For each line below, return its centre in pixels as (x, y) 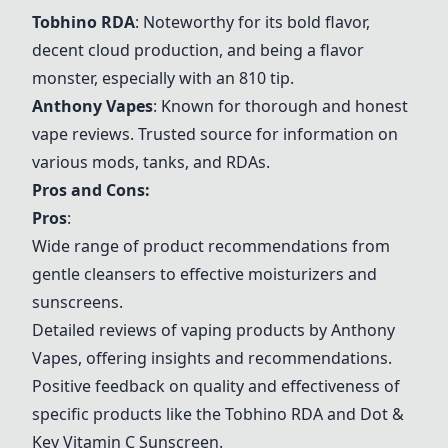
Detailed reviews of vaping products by (181, 330)
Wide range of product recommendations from (211, 246)
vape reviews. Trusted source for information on (215, 134)
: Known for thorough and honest (280, 106)
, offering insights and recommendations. (235, 358)
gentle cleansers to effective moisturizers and (204, 274)
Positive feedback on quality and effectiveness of (216, 386)
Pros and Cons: (91, 190)
